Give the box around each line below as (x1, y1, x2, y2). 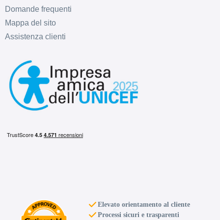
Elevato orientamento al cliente (97, 200, 190, 208)
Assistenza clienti (4, 32, 66, 41)
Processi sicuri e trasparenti (97, 210, 179, 219)
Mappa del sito (4, 19, 56, 27)
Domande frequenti (4, 5, 72, 14)
